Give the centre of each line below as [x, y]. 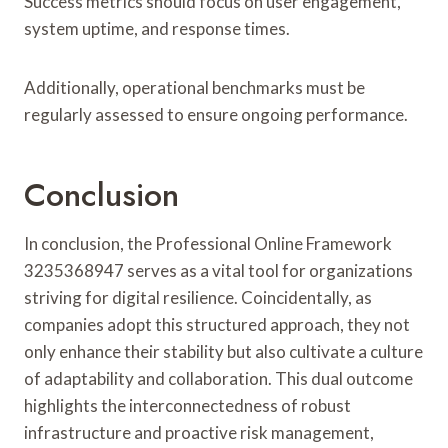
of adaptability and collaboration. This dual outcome [218, 378]
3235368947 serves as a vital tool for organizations [218, 270]
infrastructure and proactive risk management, [199, 432]
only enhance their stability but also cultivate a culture [223, 351]
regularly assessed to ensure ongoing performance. [216, 114]
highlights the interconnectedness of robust [187, 405]
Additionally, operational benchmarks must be [194, 87]
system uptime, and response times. [157, 28]
